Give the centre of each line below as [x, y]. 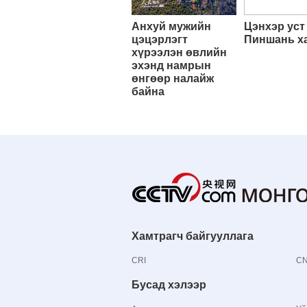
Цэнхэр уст [274, 26]
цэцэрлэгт [160, 39]
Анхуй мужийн [171, 26]
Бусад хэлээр [169, 284]
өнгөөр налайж [173, 78]
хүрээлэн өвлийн [179, 52]
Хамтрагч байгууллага [193, 236]
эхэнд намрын [171, 65]
